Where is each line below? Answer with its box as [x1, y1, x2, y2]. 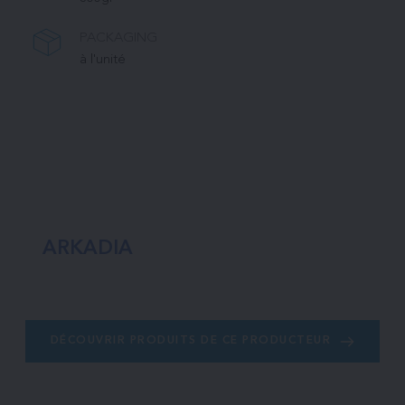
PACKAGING [79, 32, 157, 46]
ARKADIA [42, 239, 133, 259]
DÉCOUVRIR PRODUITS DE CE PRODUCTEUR [50, 335, 332, 347]
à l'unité [79, 53, 126, 68]
